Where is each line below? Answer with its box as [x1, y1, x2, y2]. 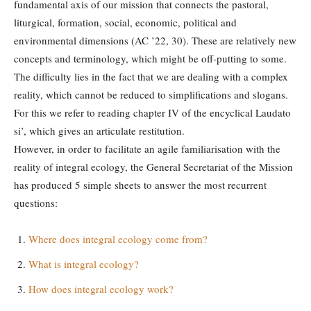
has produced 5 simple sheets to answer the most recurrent [14, 178, 267, 192]
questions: [14, 196, 58, 210]
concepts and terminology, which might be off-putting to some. [14, 51, 287, 65]
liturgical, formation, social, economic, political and [14, 15, 237, 29]
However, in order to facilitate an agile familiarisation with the [14, 142, 280, 155]
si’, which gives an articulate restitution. [14, 124, 185, 137]
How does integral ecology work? [28, 282, 174, 296]
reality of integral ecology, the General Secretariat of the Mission [14, 160, 293, 174]
